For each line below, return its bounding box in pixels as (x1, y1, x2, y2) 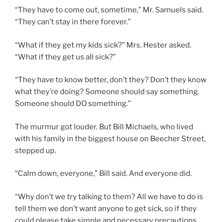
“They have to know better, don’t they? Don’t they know (15, 75, 207, 85)
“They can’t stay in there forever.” (15, 17, 131, 27)
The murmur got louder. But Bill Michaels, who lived (15, 122, 193, 131)
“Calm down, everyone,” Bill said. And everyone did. (15, 169, 192, 178)
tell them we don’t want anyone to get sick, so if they (15, 204, 197, 213)
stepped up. (15, 146, 56, 155)
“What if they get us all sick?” (15, 52, 116, 61)
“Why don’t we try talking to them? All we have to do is (15, 192, 203, 201)
